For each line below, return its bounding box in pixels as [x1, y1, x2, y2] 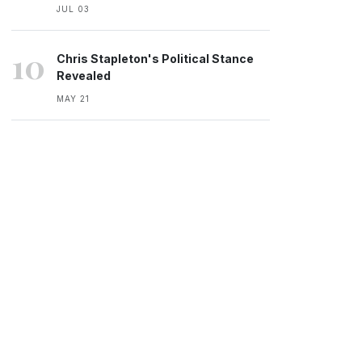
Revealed [57, 69, 111, 82]
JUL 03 [57, 4, 90, 14]
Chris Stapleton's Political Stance [57, 52, 254, 65]
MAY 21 [57, 94, 90, 103]
